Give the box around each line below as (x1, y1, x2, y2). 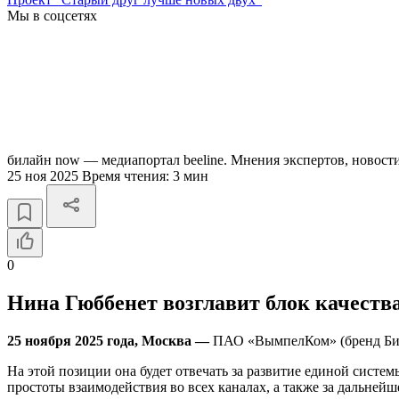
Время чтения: (82, 168, 173, 183)
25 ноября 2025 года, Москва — (7, 332, 209, 348)
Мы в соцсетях (7, 8, 97, 23)
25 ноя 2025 (7, 168, 82, 183)
